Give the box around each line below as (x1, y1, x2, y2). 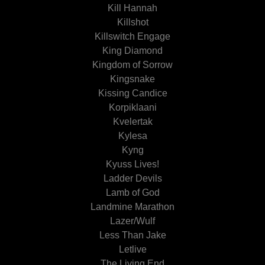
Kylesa (118, 131, 147, 141)
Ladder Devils (103, 173, 162, 183)
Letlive (118, 244, 147, 254)
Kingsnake (110, 74, 155, 84)
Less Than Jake (99, 230, 166, 240)
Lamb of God (105, 188, 160, 198)
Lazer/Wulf (110, 216, 155, 226)
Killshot (117, 17, 148, 27)
